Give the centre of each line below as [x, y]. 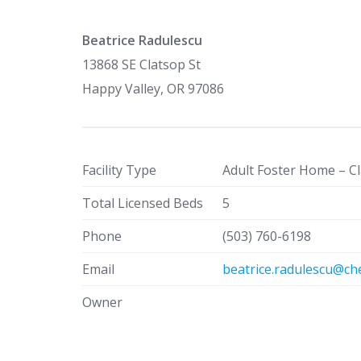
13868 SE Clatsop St [141, 64]
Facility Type [119, 170]
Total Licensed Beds [143, 203]
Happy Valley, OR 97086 [153, 89]
